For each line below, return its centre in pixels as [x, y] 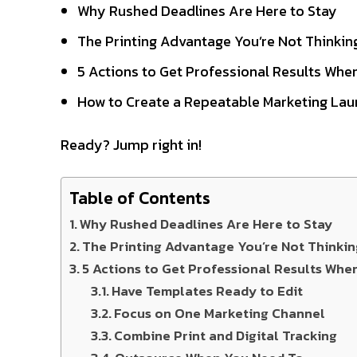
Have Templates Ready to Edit [208, 290]
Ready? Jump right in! [131, 144]
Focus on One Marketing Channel [220, 313]
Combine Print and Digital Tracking [226, 335]
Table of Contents [140, 198]
